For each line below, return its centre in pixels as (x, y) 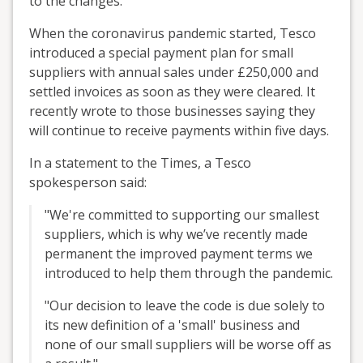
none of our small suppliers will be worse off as (188, 344)
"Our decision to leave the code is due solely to (185, 305)
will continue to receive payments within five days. (179, 130)
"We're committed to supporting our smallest (182, 214)
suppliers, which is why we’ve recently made (176, 234)
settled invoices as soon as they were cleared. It (172, 91)
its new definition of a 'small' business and (172, 325)
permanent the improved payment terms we (179, 253)
